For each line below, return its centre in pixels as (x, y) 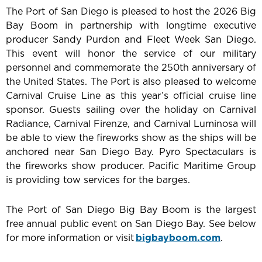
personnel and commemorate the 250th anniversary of (131, 68)
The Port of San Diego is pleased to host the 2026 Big (131, 11)
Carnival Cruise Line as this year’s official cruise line (131, 96)
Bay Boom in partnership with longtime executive (131, 25)
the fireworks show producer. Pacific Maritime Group (131, 166)
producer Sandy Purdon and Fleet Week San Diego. (131, 39)
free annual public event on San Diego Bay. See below (131, 224)
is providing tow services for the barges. (98, 180)
